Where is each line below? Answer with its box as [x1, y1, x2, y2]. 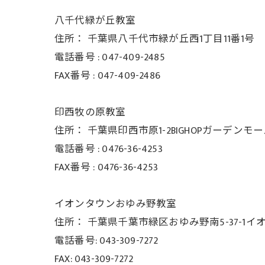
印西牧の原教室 [54, 104, 126, 121]
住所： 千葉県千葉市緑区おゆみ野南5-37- [54, 214, 243, 231]
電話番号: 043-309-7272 [54, 232, 159, 249]
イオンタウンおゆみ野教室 [54, 196, 177, 212]
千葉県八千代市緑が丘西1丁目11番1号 [87, 31, 255, 47]
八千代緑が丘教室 [54, 12, 136, 29]
